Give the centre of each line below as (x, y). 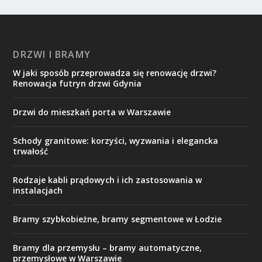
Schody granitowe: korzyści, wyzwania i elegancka (116, 141)
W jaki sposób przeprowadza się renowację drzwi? (115, 73)
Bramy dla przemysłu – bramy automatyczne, (108, 248)
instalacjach (38, 191)
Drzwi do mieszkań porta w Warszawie (92, 112)
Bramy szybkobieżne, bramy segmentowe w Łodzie (118, 219)
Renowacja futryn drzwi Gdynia (77, 84)
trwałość (31, 151)
